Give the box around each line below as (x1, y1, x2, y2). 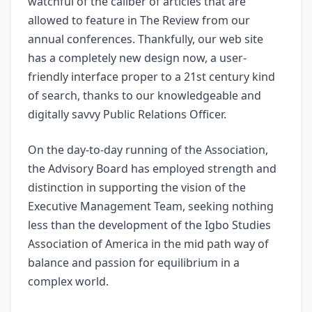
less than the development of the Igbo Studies (28, 217, 271, 233)
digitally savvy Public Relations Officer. (28, 107, 226, 123)
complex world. (28, 274, 109, 290)
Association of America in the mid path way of (28, 236, 269, 252)
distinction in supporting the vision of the (28, 180, 246, 196)
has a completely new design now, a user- (28, 50, 247, 66)
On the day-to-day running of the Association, (28, 142, 268, 158)
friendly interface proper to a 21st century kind (28, 69, 275, 85)
